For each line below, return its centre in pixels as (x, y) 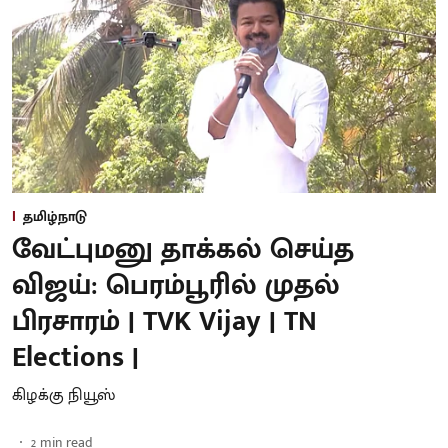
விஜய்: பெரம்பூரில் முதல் (176, 285)
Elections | (75, 357)
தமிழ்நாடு (55, 216)
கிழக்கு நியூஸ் (63, 395)
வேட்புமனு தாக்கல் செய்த (183, 249)
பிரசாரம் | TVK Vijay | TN (164, 321)
